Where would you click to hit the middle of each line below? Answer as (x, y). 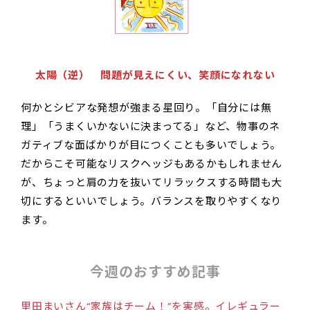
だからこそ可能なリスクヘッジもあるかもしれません (152, 163)
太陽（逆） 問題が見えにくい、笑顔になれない (155, 75)
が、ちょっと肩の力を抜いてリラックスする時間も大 (152, 182)
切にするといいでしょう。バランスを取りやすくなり (151, 201)
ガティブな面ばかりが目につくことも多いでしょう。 (151, 145)
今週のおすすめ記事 (155, 272)
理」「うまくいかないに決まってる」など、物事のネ (151, 126)
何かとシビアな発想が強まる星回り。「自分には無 (146, 107)
